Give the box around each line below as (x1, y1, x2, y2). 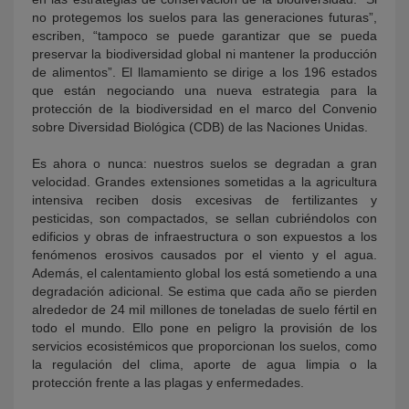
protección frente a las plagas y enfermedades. (32, 375, 304, 391)
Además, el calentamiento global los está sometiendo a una (32, 266, 377, 281)
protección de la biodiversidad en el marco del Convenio (32, 101, 377, 117)
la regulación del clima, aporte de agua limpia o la (32, 357, 377, 372)
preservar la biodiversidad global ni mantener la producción (32, 47, 377, 62)
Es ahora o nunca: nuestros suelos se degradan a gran (32, 156, 377, 172)
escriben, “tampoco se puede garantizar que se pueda (32, 28, 377, 44)
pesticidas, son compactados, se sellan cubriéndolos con (32, 211, 377, 226)
